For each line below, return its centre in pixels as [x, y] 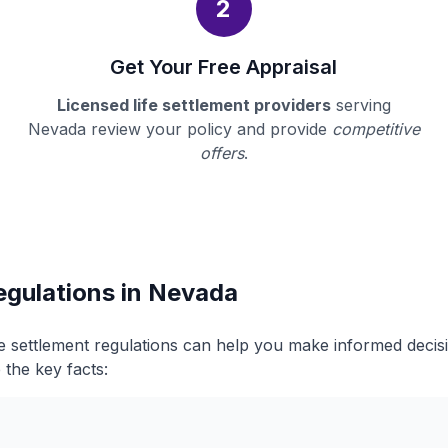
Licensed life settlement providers [193, 105]
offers [221, 153]
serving [360, 105]
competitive [375, 129]
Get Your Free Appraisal [224, 67]
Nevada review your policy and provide [179, 129]
